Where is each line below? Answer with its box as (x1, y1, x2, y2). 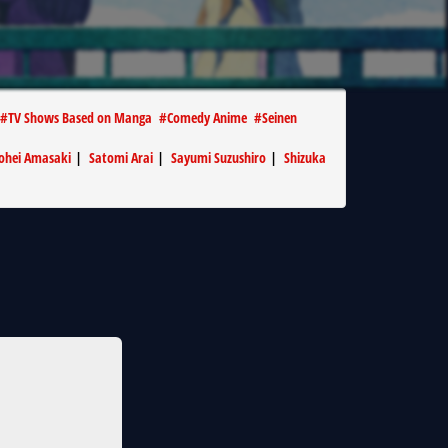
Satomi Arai (89, 148, 153, 167)
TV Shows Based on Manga (8, 108, 152, 127)
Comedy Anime (167, 108, 247, 127)
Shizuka (284, 148, 326, 167)
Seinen (262, 108, 297, 127)
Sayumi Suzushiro (171, 148, 266, 167)
